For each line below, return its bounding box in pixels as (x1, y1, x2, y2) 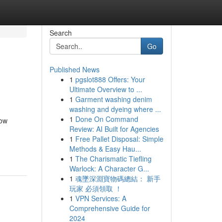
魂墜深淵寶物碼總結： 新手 (75, 173, 161, 183)
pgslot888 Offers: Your (75, 74, 145, 84)
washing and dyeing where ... (69, 104, 161, 114)
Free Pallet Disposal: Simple (75, 134, 164, 144)
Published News (49, 64, 100, 74)
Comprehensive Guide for (69, 203, 150, 213)
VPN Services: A (75, 193, 126, 203)
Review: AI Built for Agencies (69, 124, 159, 134)
